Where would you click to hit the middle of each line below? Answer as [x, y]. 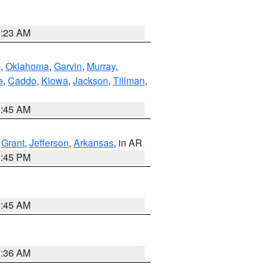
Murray [101, 66]
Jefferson [49, 143]
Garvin [68, 66]
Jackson [91, 80]
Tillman [129, 80]
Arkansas [94, 143]
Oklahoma [27, 66]
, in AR [128, 143]
